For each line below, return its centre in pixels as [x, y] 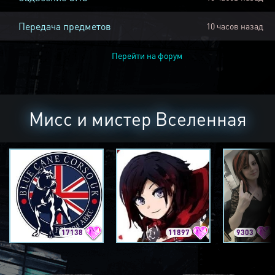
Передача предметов [65, 26]
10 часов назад [234, 26]
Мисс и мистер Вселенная [137, 119]
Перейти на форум [147, 56]
